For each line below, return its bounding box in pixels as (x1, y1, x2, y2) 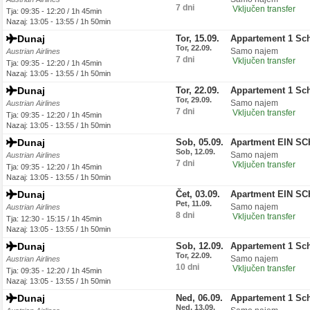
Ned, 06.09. (176, 293, 223, 303)
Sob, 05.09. (176, 137, 224, 147)
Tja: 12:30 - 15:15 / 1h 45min (6, 215, 102, 223)
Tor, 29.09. (176, 95, 212, 104)
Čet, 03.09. (176, 189, 220, 199)
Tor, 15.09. (176, 33, 219, 44)
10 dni (176, 262, 199, 272)
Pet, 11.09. (176, 199, 212, 208)
